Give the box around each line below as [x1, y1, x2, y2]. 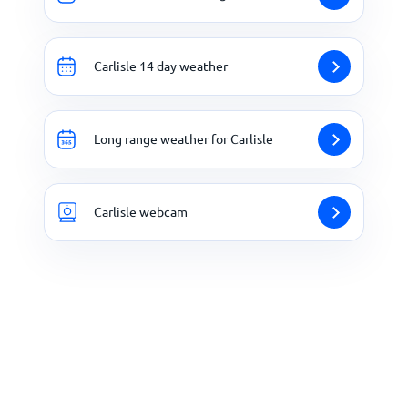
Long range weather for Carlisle [94, 130, 273, 148]
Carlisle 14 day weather [94, 57, 228, 75]
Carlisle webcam [94, 203, 188, 220]
